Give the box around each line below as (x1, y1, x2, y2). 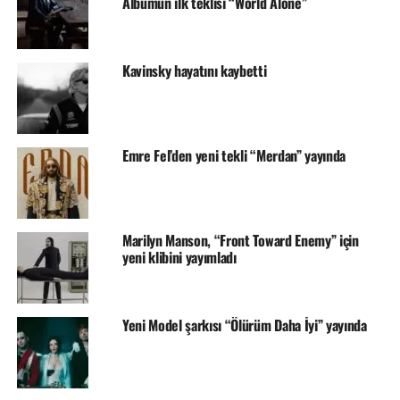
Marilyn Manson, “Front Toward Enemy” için (121, 229, 359, 251)
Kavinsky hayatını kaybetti (121, 59, 267, 81)
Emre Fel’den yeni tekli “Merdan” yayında (121, 144, 346, 166)
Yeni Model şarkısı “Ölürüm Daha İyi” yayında (121, 313, 367, 336)
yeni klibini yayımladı (121, 246, 237, 268)
